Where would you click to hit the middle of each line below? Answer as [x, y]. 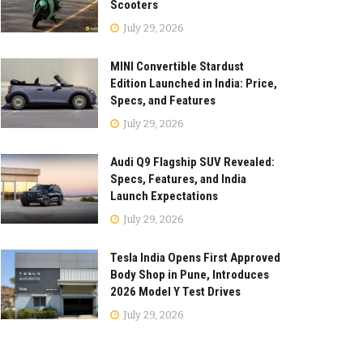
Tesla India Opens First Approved [195, 257]
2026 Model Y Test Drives [175, 291]
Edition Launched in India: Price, [194, 83]
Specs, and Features [163, 100]
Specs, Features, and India [178, 179]
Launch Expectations [164, 196]
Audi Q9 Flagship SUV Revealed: [192, 162]
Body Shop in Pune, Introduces [190, 274]
